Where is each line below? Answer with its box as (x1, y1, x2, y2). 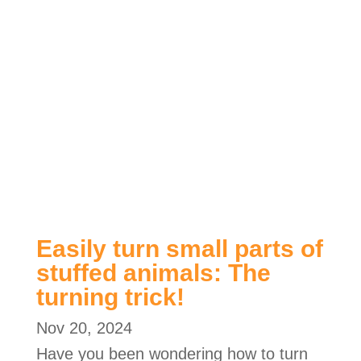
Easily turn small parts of (35, 234, 323, 262)
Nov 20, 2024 (35, 318, 132, 337)
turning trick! (35, 283, 185, 310)
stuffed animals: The (35, 259, 271, 286)
